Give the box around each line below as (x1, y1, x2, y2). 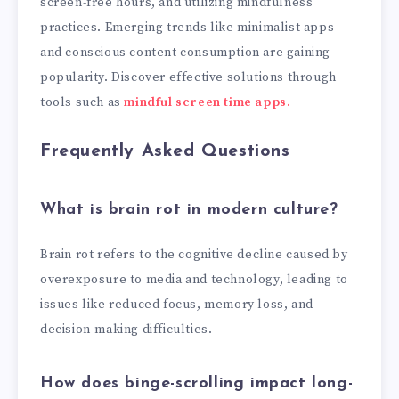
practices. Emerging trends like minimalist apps (40, 19, 335, 36)
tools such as (40, 94, 125, 110)
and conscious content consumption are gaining (40, 44, 331, 61)
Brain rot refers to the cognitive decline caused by (40, 246, 348, 263)
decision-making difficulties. (40, 321, 213, 338)
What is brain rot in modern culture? (40, 201, 338, 219)
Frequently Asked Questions (40, 142, 290, 160)
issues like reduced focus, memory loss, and (40, 296, 313, 313)
